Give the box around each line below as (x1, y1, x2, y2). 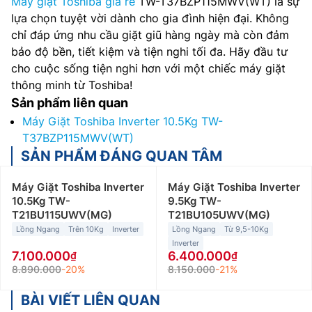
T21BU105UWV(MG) (167, 208, 270, 221)
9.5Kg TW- (167, 194, 221, 208)
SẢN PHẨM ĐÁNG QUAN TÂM (21, 148, 222, 164)
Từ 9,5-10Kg (224, 224, 269, 234)
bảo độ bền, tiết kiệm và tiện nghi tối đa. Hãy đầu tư (11, 45, 288, 58)
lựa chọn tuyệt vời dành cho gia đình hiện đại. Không (11, 11, 289, 25)
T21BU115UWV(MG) (12, 208, 112, 221)
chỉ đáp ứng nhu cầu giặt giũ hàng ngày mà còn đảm (11, 28, 289, 42)
